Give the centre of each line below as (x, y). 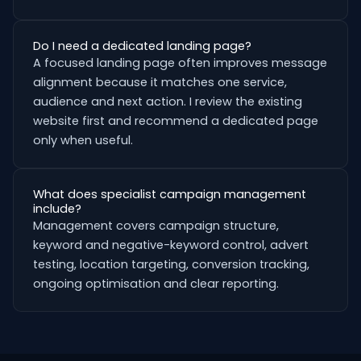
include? (57, 209)
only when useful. (83, 140)
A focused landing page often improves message (180, 63)
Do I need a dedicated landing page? (142, 46)
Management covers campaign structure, (156, 226)
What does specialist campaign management (170, 194)
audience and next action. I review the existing (168, 102)
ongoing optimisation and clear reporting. (156, 284)
